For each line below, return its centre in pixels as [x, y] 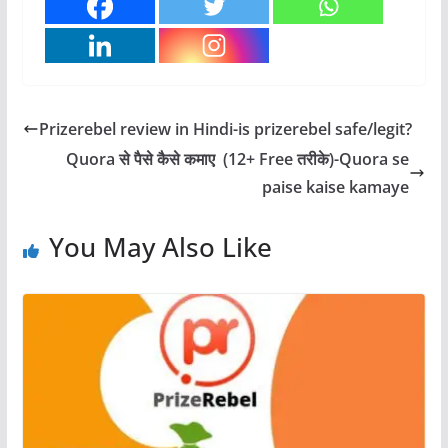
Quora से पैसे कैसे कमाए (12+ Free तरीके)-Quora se [238, 158]
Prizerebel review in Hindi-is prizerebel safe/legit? [225, 128]
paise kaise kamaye [336, 186]
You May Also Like [160, 246]
